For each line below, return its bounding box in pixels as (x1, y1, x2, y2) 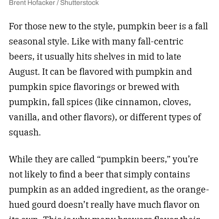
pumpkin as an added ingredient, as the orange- (8, 183, 209, 195)
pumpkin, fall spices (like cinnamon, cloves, (8, 96, 191, 108)
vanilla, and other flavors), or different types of (8, 111, 201, 123)
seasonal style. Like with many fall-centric (8, 35, 183, 47)
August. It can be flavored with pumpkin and (8, 66, 192, 77)
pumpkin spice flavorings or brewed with (8, 81, 179, 92)
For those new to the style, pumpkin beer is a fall (8, 20, 208, 32)
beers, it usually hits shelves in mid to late (8, 50, 181, 62)
